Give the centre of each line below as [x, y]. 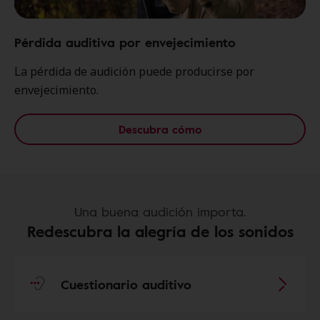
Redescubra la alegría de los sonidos [160, 231]
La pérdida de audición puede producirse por [134, 71]
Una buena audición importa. [160, 211]
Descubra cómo [160, 129]
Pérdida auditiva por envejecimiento [125, 42]
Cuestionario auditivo [126, 284]
